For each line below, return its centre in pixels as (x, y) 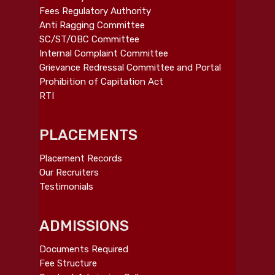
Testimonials (66, 186)
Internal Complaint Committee (104, 53)
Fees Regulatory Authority (95, 11)
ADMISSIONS (84, 226)
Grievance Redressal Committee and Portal (130, 67)
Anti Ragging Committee (92, 25)
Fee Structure (68, 263)
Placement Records (81, 158)
